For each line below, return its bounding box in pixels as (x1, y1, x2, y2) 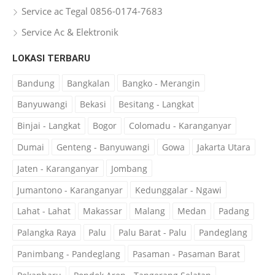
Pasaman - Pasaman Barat (133, 247, 240, 260)
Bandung (17, 77, 55, 89)
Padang (219, 205, 249, 217)
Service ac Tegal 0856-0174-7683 (21, 5, 163, 18)
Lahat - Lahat (17, 205, 71, 217)
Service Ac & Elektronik (21, 26, 118, 39)
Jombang (111, 162, 147, 174)
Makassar (83, 205, 122, 217)
